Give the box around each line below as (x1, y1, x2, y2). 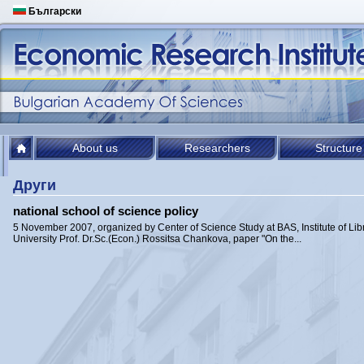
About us (72, 141, 118, 154)
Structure (315, 141, 362, 154)
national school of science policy (13, 204, 198, 218)
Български (26, 6, 81, 17)
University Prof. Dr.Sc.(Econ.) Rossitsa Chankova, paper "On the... (13, 233, 301, 245)
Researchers (184, 141, 250, 154)
